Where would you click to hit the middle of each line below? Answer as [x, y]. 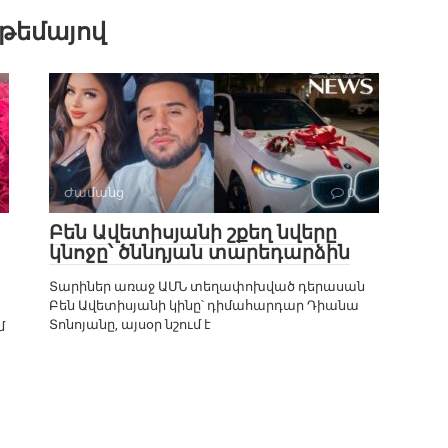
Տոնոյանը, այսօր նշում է [130, 325]
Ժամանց [94, 193]
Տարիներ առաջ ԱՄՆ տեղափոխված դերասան [207, 287]
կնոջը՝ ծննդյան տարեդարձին [199, 253]
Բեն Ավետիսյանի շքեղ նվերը [193, 233]
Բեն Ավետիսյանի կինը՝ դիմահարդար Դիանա [204, 306]
